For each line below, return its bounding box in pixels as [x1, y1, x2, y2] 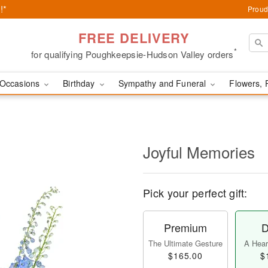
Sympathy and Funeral [118, 77, 209, 89]
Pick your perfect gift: [143, 185, 247, 200]
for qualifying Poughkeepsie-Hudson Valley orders [31, 47, 234, 60]
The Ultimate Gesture [148, 237, 223, 249]
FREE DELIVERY [78, 28, 190, 47]
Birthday [63, 77, 98, 89]
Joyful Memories [143, 141, 255, 163]
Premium [164, 220, 207, 235]
